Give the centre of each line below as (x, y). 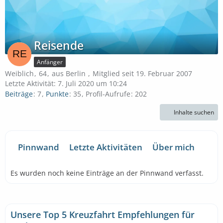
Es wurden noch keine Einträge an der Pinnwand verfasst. (107, 173)
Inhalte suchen (194, 112)
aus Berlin (70, 73)
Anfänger (50, 62)
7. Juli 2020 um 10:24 (92, 83)
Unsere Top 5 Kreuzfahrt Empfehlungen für (103, 215)
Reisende (59, 45)
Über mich (173, 147)
